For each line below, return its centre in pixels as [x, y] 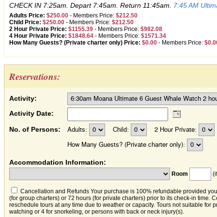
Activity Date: [31, 113]
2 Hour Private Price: [38, 29]
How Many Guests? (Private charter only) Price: [75, 43]
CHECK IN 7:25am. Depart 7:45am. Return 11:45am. [91, 5]
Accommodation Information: [58, 162]
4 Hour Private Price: [38, 36]
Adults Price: [27, 15]
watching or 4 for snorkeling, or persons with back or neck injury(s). [97, 212]
